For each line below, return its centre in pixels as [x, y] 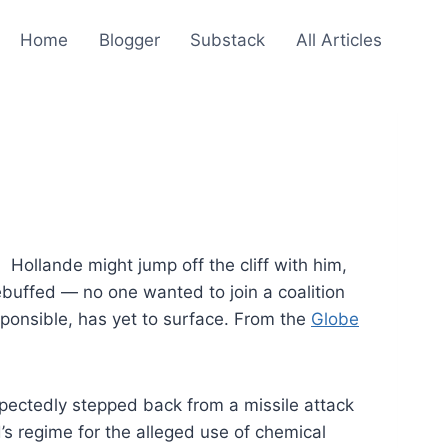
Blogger [129, 39]
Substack [228, 39]
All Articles [338, 39]
